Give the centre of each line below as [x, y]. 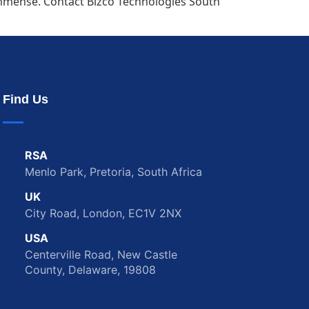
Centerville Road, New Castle [101, 255]
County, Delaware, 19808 [90, 270]
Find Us [26, 100]
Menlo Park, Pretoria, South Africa [113, 172]
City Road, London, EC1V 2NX [103, 213]
